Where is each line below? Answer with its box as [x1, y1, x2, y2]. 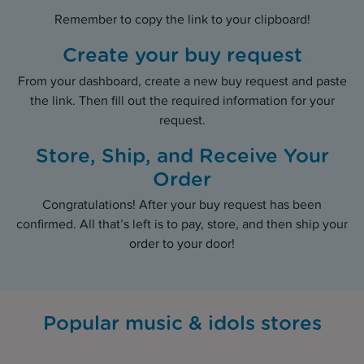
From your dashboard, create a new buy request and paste [17, 73, 347, 89]
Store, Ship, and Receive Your [35, 146, 329, 167]
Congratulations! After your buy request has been [42, 197, 322, 214]
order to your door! [129, 236, 235, 253]
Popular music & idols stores [42, 314, 322, 335]
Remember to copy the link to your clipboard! [54, 12, 310, 28]
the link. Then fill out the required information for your [29, 93, 335, 109]
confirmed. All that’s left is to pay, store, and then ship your [16, 217, 348, 233]
